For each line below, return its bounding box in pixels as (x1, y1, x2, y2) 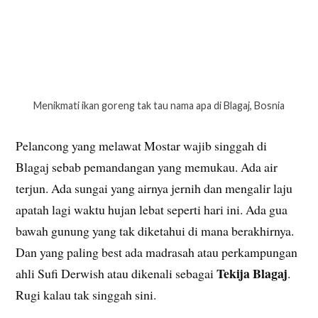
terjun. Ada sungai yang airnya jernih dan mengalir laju (16, 180, 293, 197)
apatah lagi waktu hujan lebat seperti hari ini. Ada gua (16, 201, 288, 219)
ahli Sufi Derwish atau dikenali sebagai (16, 265, 217, 283)
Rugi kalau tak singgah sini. (16, 286, 157, 304)
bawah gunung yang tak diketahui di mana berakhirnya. (16, 222, 295, 240)
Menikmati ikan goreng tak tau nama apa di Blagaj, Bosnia (33, 99, 285, 112)
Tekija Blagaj (216, 264, 288, 283)
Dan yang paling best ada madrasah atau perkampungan (16, 243, 298, 261)
